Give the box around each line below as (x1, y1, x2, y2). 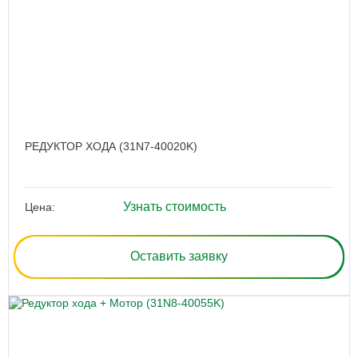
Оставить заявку (130, 249, 228, 264)
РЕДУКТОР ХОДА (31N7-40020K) (25, 139, 197, 153)
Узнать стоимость (122, 199, 226, 213)
